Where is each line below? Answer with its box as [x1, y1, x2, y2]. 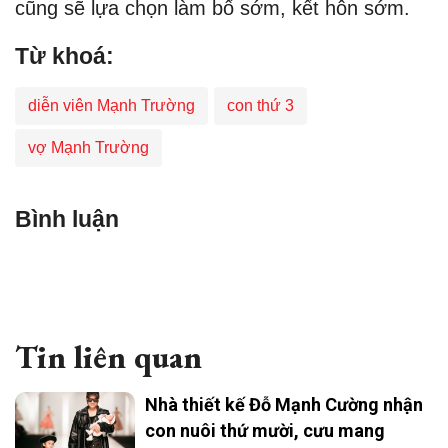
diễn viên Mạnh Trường [28, 97, 195, 115]
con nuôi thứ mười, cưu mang [145, 420, 385, 442]
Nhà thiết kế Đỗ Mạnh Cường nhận [145, 394, 423, 416]
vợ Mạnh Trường [28, 139, 149, 157]
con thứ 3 [227, 97, 294, 115]
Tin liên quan [15, 336, 202, 379]
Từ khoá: [15, 43, 114, 70]
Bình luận [15, 206, 119, 233]
